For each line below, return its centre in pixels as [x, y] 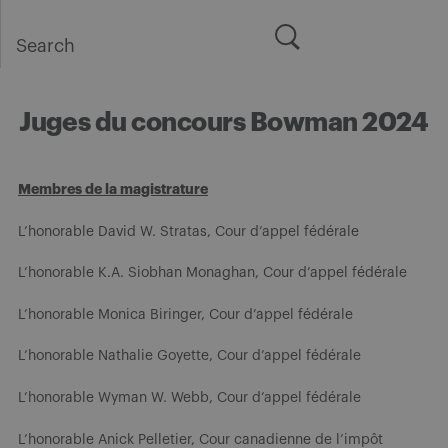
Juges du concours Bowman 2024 [224, 122]
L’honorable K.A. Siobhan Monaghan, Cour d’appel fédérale [212, 272]
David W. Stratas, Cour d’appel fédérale [228, 231]
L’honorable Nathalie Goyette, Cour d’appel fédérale [189, 355]
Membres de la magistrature [113, 188]
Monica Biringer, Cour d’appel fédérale [225, 314]
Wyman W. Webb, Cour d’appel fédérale [229, 397]
